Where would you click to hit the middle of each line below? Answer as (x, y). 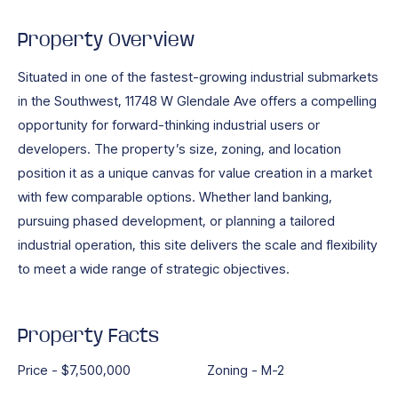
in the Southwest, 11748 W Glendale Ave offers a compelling (197, 101)
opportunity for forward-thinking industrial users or (169, 125)
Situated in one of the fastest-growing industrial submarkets (198, 77)
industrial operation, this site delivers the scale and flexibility (198, 245)
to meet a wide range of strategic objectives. (154, 269)
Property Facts (88, 337)
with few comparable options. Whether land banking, (175, 197)
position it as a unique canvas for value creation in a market (195, 173)
